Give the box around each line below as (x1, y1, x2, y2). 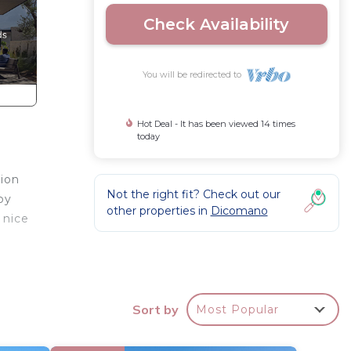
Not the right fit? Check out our (106, 187, 280, 201)
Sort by (132, 301, 179, 317)
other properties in (106, 204, 211, 218)
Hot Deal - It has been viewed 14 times (136, 118, 295, 129)
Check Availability (143, 15, 290, 34)
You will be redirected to (142, 69, 246, 80)
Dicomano (210, 204, 268, 218)
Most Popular (196, 302, 279, 317)
